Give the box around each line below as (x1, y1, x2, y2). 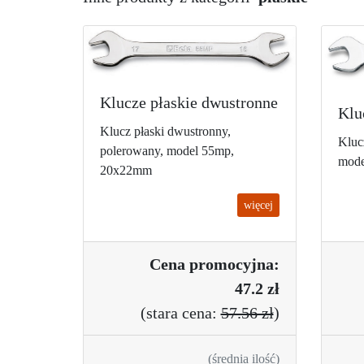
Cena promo (149, 255, 236, 274)
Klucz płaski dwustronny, (100, 124, 231, 139)
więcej (243, 199, 273, 212)
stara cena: (145, 304, 221, 323)
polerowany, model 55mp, (100, 144, 234, 158)
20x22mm (100, 163, 152, 178)
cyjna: (235, 255, 279, 274)
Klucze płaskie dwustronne (100, 93, 278, 112)
